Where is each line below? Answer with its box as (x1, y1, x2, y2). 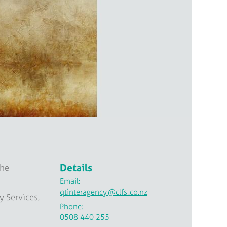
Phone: (60, 201, 83, 212)
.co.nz (128, 186, 147, 198)
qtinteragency (60, 186, 107, 198)
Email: (60, 176, 80, 187)
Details (60, 161, 92, 175)
